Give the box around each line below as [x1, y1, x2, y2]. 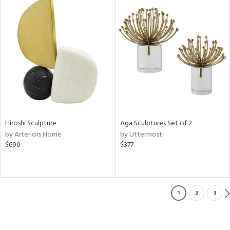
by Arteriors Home [5, 128, 62, 141]
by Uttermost [120, 128, 162, 141]
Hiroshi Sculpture [5, 117, 56, 129]
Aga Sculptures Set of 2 [120, 117, 192, 129]
